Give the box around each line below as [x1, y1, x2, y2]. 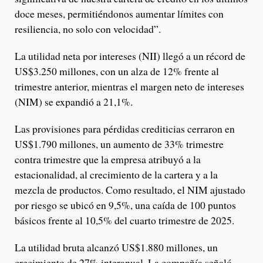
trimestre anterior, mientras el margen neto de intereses [15, 79, 244, 94]
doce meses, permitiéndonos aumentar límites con [15, 6, 224, 21]
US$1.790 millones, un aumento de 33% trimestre [15, 137, 224, 151]
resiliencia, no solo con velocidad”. [15, 22, 161, 36]
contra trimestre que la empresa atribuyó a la [15, 152, 201, 167]
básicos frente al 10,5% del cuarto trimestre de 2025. [15, 213, 234, 228]
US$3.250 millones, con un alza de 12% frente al [15, 64, 219, 79]
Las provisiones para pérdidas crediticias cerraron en [15, 122, 235, 136]
